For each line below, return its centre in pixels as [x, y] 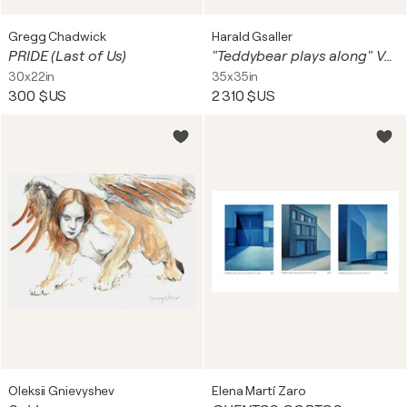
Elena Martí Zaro [259, 391]
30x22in [32, 76]
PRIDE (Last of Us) [68, 56]
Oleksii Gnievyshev [62, 391]
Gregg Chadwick [57, 36]
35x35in [235, 76]
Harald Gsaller [252, 36]
